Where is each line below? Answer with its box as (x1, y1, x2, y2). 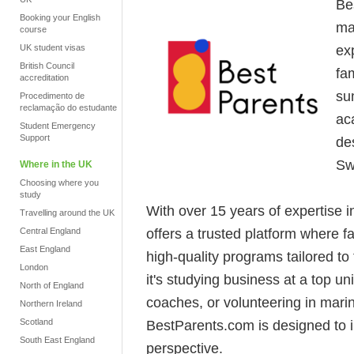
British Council (20, 61, 74, 70)
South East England (20, 335, 95, 345)
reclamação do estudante (20, 103, 117, 112)
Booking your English (20, 13, 100, 22)
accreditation (20, 73, 69, 82)
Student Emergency (20, 121, 96, 130)
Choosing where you (20, 178, 99, 187)
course (20, 24, 47, 34)
